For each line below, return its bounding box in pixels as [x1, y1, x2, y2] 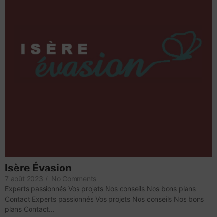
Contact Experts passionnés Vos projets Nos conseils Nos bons [5, 195, 204, 203]
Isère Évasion [5, 162, 72, 174]
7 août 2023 [5, 174, 43, 183]
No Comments [51, 174, 96, 183]
